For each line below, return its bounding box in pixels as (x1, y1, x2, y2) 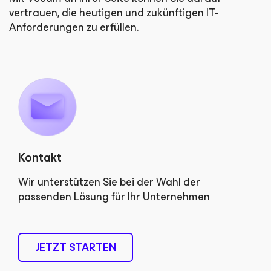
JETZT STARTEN (35, 238, 116, 256)
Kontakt (18, 148, 62, 168)
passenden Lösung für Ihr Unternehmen (18, 188, 210, 206)
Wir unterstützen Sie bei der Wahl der (18, 173, 200, 191)
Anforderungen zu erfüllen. (9, 18, 139, 36)
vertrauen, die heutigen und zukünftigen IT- (9, 4, 218, 22)
